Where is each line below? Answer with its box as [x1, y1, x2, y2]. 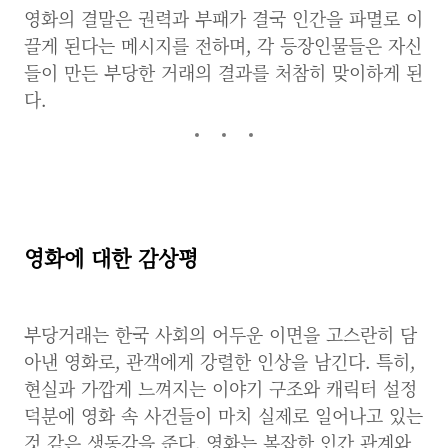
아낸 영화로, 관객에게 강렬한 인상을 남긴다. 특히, [24, 348, 415, 374]
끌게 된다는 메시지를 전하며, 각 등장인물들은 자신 [24, 32, 422, 58]
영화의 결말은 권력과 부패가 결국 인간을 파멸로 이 [24, 5, 423, 31]
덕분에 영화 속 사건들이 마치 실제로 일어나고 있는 [24, 402, 423, 428]
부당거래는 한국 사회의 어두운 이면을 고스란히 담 [24, 321, 417, 347]
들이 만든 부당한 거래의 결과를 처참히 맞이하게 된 [24, 59, 423, 85]
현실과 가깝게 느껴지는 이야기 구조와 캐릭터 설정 [24, 375, 417, 401]
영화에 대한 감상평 [24, 242, 198, 272]
